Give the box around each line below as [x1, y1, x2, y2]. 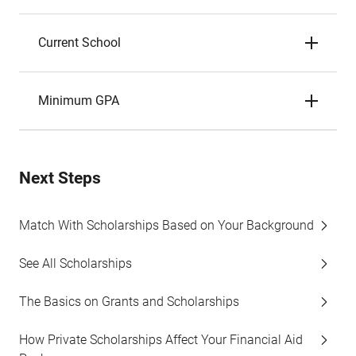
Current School [38, 35, 121, 50]
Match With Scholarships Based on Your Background [19, 218, 314, 233]
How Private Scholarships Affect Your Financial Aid [19, 332, 303, 347]
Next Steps [19, 168, 101, 188]
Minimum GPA [38, 93, 119, 108]
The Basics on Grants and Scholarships [19, 294, 239, 309]
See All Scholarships [19, 256, 132, 271]
